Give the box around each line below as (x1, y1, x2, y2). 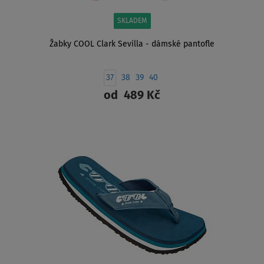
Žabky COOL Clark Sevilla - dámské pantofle (49, 40, 214, 49)
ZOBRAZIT (114, 121, 150, 130)
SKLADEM (117, 18, 147, 25)
